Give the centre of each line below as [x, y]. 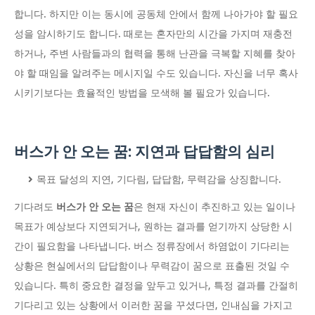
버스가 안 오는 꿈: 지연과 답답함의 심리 [144, 152]
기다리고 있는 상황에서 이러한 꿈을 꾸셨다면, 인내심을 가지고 [153, 306]
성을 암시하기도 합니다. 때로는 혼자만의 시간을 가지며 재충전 [153, 34]
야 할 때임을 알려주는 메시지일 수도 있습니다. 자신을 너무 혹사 [156, 73]
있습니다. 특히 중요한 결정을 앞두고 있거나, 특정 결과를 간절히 [156, 286]
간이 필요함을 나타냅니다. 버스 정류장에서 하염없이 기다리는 [152, 246]
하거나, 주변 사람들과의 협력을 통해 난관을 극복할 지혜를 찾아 [155, 54]
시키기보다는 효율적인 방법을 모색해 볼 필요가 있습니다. [142, 93]
